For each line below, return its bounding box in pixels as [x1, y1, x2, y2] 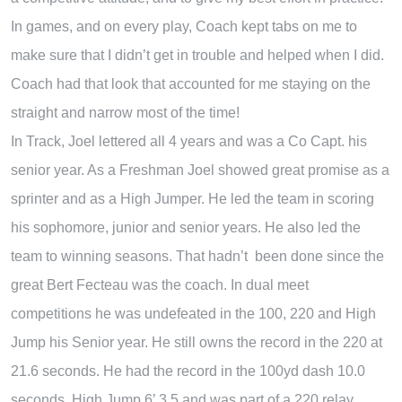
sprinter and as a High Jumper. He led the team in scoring [11, 190, 374, 206]
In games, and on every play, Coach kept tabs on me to [11, 18, 357, 34]
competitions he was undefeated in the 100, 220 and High [11, 305, 376, 321]
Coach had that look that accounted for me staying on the [11, 75, 371, 92]
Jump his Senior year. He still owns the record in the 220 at [11, 334, 382, 350]
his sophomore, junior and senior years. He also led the [11, 219, 361, 235]
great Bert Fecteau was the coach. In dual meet [11, 276, 309, 293]
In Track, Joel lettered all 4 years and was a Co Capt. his [11, 133, 367, 149]
